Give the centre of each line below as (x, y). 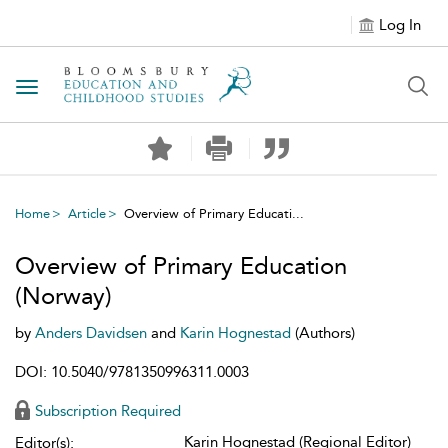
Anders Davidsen (93, 333)
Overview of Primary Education (181, 266)
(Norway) (63, 296)
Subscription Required (108, 411)
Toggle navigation (91, 88)
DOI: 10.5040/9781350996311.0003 (132, 372)
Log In (400, 25)
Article (87, 213)
